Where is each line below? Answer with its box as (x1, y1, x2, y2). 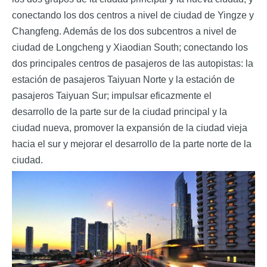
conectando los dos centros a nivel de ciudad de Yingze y (12, 10, 254, 21)
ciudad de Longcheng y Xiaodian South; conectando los (12, 42, 248, 53)
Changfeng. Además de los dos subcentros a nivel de (12, 26, 237, 37)
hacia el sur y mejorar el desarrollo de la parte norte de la (12, 139, 252, 150)
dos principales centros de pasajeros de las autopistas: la (12, 58, 253, 69)
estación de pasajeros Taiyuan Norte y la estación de (12, 74, 235, 85)
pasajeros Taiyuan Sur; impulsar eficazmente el (12, 91, 212, 101)
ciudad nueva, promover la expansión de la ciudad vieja (12, 123, 247, 133)
